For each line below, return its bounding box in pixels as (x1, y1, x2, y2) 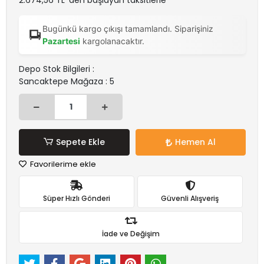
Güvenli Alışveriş (161, 193, 219, 203)
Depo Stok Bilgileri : (19, 63, 94, 75)
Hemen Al (174, 136, 216, 148)
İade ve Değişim (102, 228, 160, 239)
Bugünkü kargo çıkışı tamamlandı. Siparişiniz (42, 24, 214, 34)
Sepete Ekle (55, 136, 105, 148)
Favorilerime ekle (28, 159, 96, 170)
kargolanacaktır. (80, 36, 145, 46)
